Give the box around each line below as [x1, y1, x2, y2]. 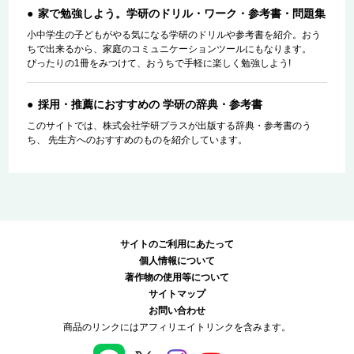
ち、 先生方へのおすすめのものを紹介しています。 [26, 134, 247, 145]
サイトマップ [149, 288, 205, 300]
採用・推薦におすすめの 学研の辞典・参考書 [37, 97, 262, 111]
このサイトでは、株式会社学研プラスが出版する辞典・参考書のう [26, 119, 311, 131]
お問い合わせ [149, 305, 205, 317]
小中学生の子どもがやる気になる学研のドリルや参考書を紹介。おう [26, 28, 321, 40]
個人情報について [139, 255, 215, 267]
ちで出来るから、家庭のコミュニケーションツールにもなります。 [26, 43, 311, 55]
